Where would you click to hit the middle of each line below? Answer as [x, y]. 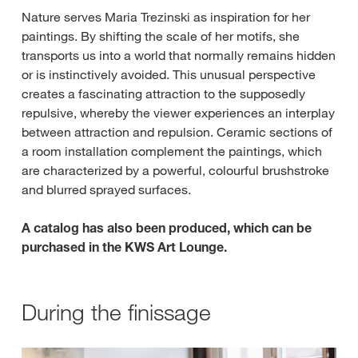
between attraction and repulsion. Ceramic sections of [177, 132]
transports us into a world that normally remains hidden [179, 55]
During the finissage [116, 312]
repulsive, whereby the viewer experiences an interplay [178, 113]
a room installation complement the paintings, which [172, 151]
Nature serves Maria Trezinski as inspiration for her [166, 17]
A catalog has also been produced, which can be [167, 228]
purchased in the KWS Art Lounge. [124, 247]
